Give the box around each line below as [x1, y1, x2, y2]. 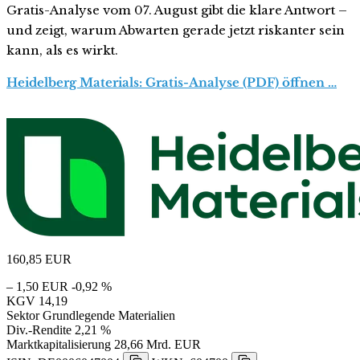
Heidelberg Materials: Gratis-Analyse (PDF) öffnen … [6, 74, 337, 90]
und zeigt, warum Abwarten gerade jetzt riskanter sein [6, 22, 345, 38]
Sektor [6, 308, 39, 322]
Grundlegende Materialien [43, 308, 175, 322]
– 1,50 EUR [6, 279, 68, 293]
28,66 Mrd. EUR [114, 337, 201, 351]
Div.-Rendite [6, 322, 72, 337]
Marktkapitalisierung [6, 337, 111, 351]
